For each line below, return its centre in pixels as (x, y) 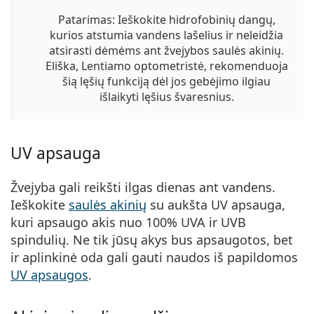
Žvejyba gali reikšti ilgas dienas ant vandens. (143, 187)
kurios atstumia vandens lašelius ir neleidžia (166, 35)
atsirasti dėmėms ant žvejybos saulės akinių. (166, 51)
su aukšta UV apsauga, (216, 205)
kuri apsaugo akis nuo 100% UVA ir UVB (128, 223)
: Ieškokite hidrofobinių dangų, (193, 20)
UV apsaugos (49, 275)
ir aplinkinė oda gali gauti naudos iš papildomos (154, 258)
